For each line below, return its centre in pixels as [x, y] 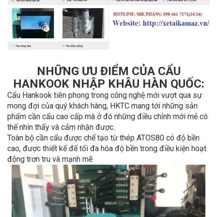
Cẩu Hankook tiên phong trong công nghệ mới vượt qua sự [105, 95]
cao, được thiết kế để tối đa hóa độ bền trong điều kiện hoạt [107, 149]
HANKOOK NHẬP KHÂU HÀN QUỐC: [108, 84]
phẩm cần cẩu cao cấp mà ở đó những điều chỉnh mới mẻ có [108, 117]
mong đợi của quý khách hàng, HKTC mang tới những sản [102, 106]
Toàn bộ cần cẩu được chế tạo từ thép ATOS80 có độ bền [103, 138]
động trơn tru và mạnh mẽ [51, 159]
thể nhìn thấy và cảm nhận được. [61, 127]
